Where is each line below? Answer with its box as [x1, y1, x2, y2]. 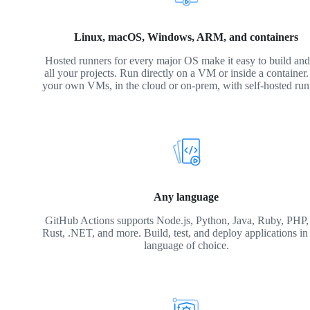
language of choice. [143, 239, 229, 251]
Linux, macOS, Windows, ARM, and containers [74, 31, 299, 44]
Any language [154, 190, 219, 203]
